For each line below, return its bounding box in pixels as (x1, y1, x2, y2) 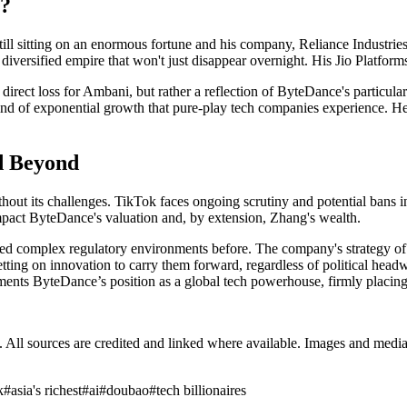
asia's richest (11, 382, 82, 398)
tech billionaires (156, 382, 246, 398)
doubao (106, 382, 149, 398)
